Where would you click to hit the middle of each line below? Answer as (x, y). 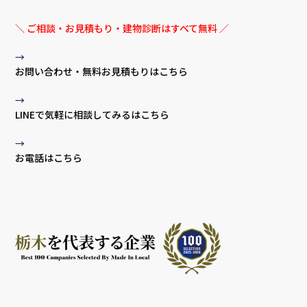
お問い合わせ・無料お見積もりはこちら (102, 72)
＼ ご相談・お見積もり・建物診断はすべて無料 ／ (122, 28)
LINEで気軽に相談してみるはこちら (93, 115)
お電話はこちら (49, 158)
